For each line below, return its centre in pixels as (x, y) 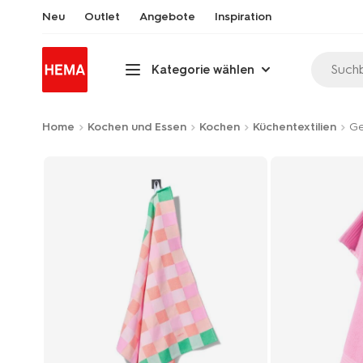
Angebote (167, 17)
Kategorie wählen (203, 69)
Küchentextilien (295, 127)
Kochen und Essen (137, 127)
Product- (96, 170)
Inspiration (243, 17)
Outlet (102, 17)
